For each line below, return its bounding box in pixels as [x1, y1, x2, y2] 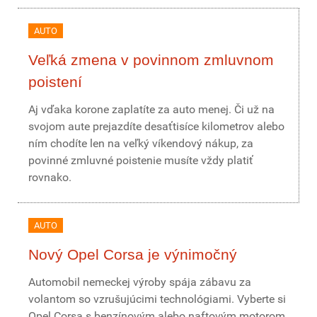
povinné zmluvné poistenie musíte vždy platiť [28, 154, 253, 167]
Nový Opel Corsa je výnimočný [28, 246, 237, 263]
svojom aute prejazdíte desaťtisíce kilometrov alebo [28, 120, 284, 133]
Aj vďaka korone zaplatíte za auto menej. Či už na [28, 103, 275, 116]
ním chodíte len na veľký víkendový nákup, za [28, 137, 253, 150]
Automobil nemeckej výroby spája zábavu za [28, 275, 251, 289]
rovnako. [28, 171, 71, 184]
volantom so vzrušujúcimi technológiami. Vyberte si [28, 292, 286, 306]
